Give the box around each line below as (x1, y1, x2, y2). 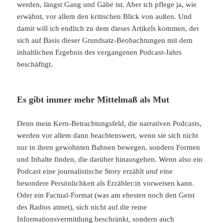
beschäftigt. (17, 60, 53, 69)
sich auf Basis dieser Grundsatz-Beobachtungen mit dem (17, 36, 193, 45)
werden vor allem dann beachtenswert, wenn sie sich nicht (17, 131, 199, 140)
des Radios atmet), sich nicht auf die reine (17, 203, 147, 212)
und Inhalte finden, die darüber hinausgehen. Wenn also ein (17, 155, 203, 164)
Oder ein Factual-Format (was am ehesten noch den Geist (17, 191, 195, 200)
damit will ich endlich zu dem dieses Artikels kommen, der (17, 24, 200, 33)
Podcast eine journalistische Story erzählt (17, 167, 146, 176)
